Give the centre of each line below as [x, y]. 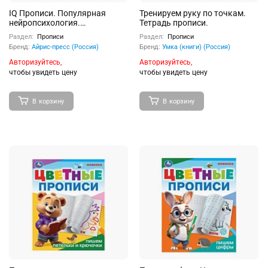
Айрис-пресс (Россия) [65, 47]
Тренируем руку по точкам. [193, 13]
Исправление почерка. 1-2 [60, 32]
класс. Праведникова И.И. [61, 42]
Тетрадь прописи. [174, 23]
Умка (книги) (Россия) [196, 47]
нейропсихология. [45, 23]
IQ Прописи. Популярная [57, 13]
